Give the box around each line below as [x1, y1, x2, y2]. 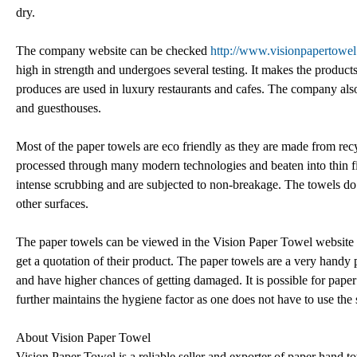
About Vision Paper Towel [16, 330, 151, 344]
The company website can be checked [16, 43, 210, 57]
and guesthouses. [16, 100, 101, 115]
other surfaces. [16, 196, 88, 210]
